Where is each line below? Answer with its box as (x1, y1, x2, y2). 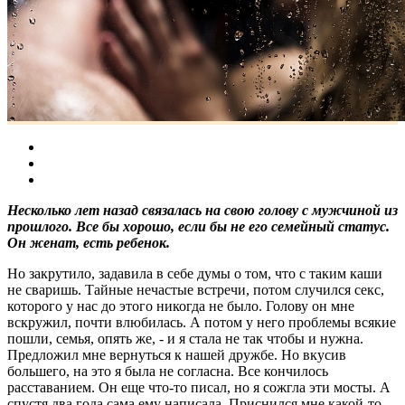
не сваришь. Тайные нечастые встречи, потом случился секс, (7, 282, 384, 298)
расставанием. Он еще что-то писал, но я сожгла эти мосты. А (7, 380, 391, 396)
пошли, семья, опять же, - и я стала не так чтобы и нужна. (7, 331, 363, 347)
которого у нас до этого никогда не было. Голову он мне (7, 298, 354, 315)
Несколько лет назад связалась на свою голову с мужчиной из (7, 202, 398, 219)
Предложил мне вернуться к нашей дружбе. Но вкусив (7, 347, 346, 363)
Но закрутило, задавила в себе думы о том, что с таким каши (7, 266, 382, 282)
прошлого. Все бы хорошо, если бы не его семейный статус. (7, 219, 390, 235)
